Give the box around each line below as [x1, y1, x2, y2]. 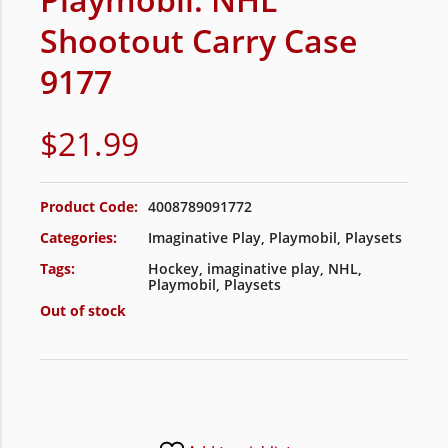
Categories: [40, 228, 117, 247]
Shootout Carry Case [40, 19, 357, 62]
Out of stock [40, 301, 126, 320]
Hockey [148, 259, 199, 278]
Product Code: [40, 197, 138, 216]
